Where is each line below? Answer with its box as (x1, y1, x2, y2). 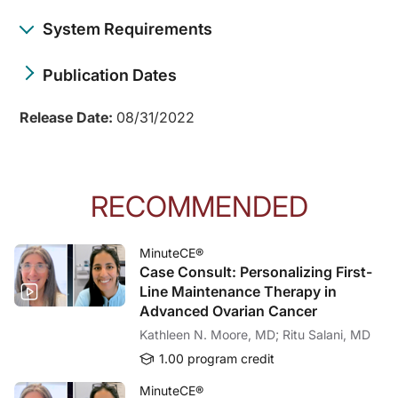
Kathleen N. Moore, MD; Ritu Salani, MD (283, 326, 370, 342)
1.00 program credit (155, 350, 275, 366)
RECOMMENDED (90, 188, 308, 224)
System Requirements (43, 19, 212, 38)
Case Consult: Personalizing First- (139, 262, 372, 281)
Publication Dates (43, 65, 177, 84)
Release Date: (20, 107, 116, 126)
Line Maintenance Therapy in (139, 282, 337, 300)
